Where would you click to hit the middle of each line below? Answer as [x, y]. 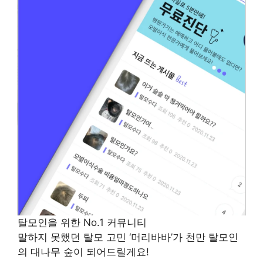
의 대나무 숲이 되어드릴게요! [83, 252]
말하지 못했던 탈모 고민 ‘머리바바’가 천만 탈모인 [128, 237]
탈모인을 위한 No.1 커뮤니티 [82, 222]
